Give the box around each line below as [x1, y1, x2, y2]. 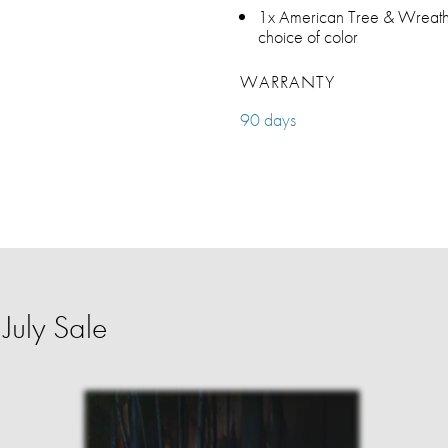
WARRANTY [240, 70, 335, 93]
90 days [240, 108, 296, 131]
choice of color [258, 25, 358, 48]
